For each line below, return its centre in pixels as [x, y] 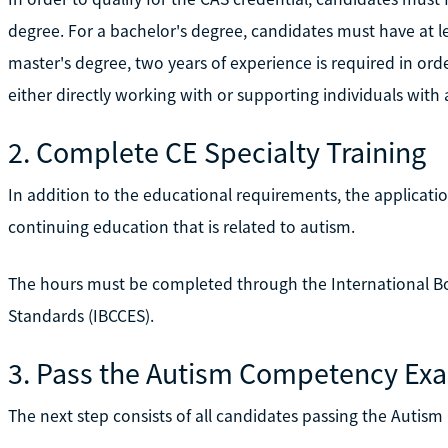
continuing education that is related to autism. [181, 226]
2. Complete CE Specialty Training [216, 151]
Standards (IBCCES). [80, 315]
